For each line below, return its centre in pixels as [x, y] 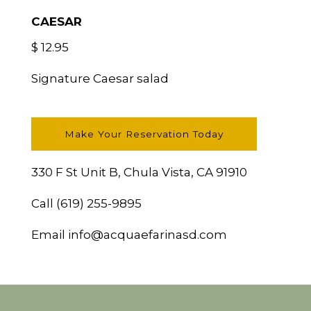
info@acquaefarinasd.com [147, 234]
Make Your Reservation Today [144, 134]
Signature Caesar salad [100, 78]
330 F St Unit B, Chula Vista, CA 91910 [139, 172]
